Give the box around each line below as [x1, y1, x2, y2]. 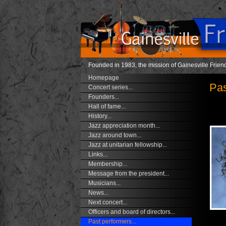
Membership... [88, 160, 127, 167]
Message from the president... [88, 170, 169, 177]
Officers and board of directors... [88, 208, 175, 215]
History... [88, 112, 111, 120]
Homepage [88, 74, 119, 81]
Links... [88, 151, 107, 158]
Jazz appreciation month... [88, 122, 160, 129]
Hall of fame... [88, 103, 126, 110]
